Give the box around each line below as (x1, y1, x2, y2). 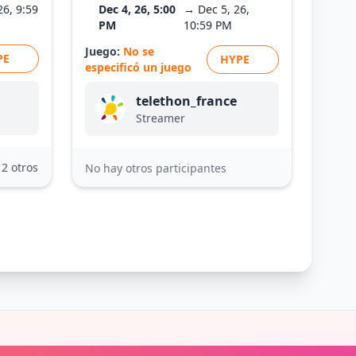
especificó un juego (85, 60, 192, 75)
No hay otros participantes (85, 160, 226, 176)
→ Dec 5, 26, (184, 2, 250, 17)
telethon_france (136, 92, 237, 110)
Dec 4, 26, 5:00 (98, 2, 176, 17)
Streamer (136, 110, 185, 126)
